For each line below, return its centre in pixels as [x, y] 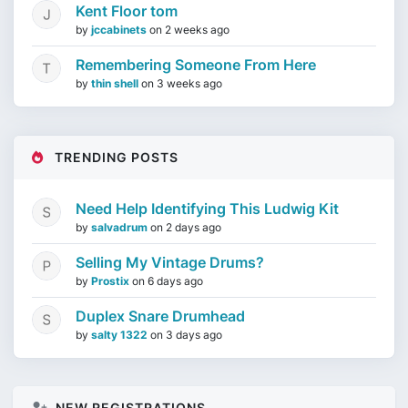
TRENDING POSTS [115, 157]
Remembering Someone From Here [196, 65]
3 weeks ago [189, 83]
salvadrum [121, 227]
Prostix [112, 281]
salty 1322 [121, 335]
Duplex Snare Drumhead [160, 316]
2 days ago [194, 227]
